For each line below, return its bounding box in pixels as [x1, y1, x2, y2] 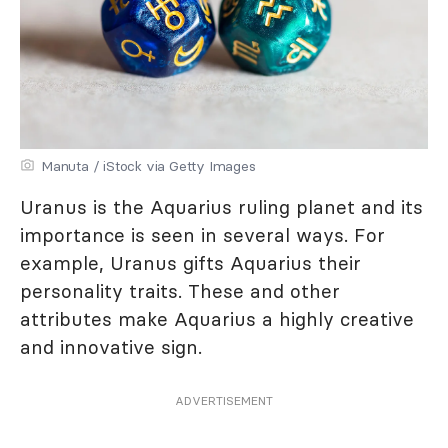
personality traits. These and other [20, 278, 340, 303]
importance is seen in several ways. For [20, 222, 385, 247]
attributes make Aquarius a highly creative [20, 306, 414, 331]
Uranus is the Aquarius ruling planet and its [20, 194, 423, 219]
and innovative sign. [20, 334, 202, 359]
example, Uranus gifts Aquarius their [20, 250, 361, 275]
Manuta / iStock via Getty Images [41, 156, 256, 175]
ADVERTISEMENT [175, 392, 273, 408]
